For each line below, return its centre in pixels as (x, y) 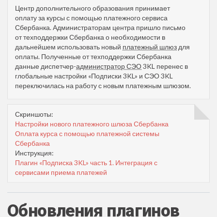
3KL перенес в (165, 66)
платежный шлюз (150, 46)
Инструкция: (34, 153)
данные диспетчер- (46, 66)
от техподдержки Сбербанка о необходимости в (90, 37)
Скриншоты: (34, 114)
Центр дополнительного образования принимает (93, 8)
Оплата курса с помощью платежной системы (87, 133)
